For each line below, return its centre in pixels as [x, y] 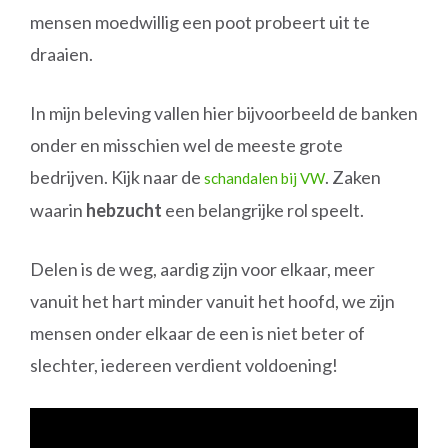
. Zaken [353, 177]
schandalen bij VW [264, 178]
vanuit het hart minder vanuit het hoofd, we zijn [212, 301]
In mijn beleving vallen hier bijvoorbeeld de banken [224, 113]
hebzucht [124, 210]
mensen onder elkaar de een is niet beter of [197, 333]
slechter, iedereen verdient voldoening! [184, 365]
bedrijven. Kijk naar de [117, 177]
